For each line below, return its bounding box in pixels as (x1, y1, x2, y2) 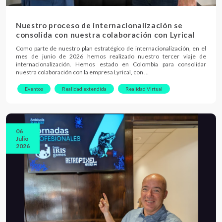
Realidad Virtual (125, 85, 163, 92)
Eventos (25, 85, 43, 92)
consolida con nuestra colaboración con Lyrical (16, 30, 195, 39)
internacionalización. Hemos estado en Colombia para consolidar (16, 60, 206, 68)
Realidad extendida (62, 85, 107, 92)
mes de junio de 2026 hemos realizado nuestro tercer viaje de (16, 52, 206, 60)
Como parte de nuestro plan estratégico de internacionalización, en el (16, 44, 206, 52)
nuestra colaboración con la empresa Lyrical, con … (16, 68, 149, 76)
